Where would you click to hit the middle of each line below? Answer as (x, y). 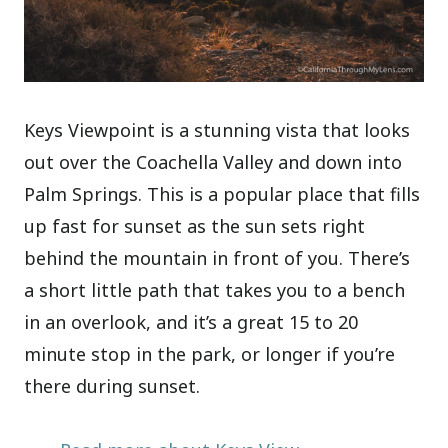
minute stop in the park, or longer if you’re (210, 353)
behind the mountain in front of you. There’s (217, 257)
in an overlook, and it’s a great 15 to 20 (191, 321)
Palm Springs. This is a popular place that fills (222, 193)
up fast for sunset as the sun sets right (195, 225)
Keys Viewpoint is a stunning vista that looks (217, 129)
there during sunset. (112, 385)
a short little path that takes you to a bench (215, 289)
